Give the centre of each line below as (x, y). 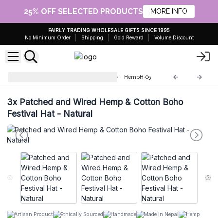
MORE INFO (169, 11)
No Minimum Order (47, 37)
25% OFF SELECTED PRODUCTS (83, 11)
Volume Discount (174, 37)
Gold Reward (128, 37)
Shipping (92, 37)
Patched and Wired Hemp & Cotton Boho (100, 102)
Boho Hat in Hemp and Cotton (71, 77)
